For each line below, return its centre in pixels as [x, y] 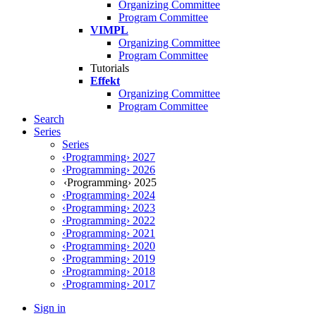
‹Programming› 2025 [110, 183]
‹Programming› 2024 [109, 195]
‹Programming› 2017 [109, 284]
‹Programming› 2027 [109, 157]
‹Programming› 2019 [109, 259]
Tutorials [110, 68]
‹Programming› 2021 [109, 233]
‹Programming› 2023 [109, 208]
